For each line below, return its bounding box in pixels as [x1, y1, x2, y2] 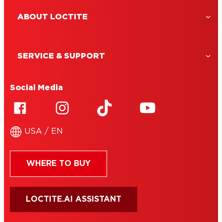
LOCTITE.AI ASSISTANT [26, 195, 121, 204]
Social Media [10, 84, 63, 92]
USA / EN [24, 127, 63, 136]
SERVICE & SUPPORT [17, 52, 105, 60]
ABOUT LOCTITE [17, 12, 88, 21]
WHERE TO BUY [26, 160, 91, 168]
